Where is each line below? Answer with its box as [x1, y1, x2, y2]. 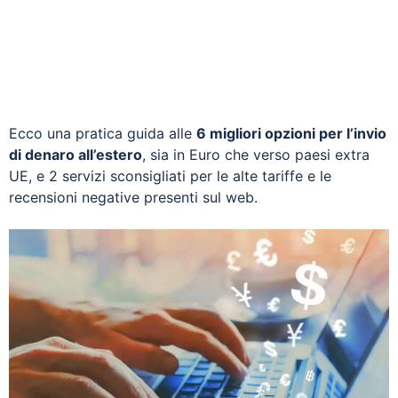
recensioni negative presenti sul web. [9, 188, 258, 206]
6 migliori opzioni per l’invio [196, 124, 386, 142]
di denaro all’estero [9, 146, 142, 163]
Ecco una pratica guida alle [9, 124, 196, 142]
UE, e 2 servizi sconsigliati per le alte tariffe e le [9, 167, 331, 185]
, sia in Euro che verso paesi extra [142, 146, 370, 163]
